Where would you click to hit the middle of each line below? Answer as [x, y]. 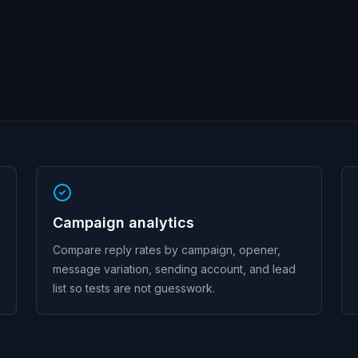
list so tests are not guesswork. [134, 288]
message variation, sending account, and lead [175, 269]
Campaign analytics [124, 223]
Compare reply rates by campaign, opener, [167, 250]
